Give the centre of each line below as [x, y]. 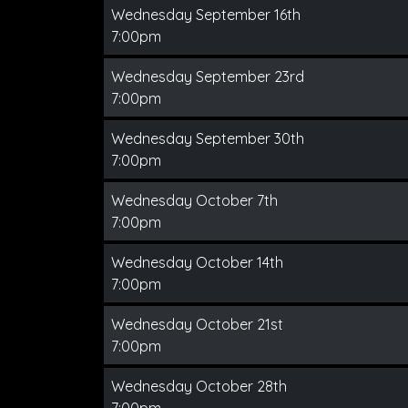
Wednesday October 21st [197, 324]
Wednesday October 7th [194, 200]
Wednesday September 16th [206, 15]
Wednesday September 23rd [208, 76]
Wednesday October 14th [197, 262]
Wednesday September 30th [208, 138]
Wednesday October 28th [199, 386]
